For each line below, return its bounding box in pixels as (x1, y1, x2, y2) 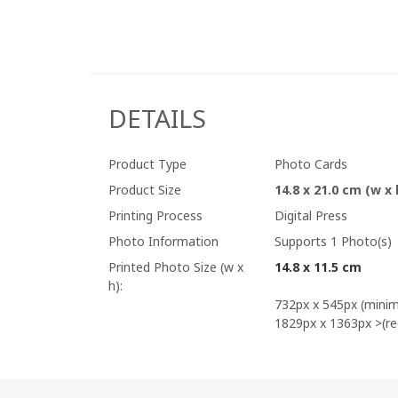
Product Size (108, 180, 181, 198)
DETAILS (108, 100, 206, 135)
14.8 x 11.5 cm (275, 258, 362, 275)
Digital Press (275, 206, 348, 224)
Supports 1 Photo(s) (275, 232, 393, 250)
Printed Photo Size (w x (108, 258, 243, 275)
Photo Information (108, 232, 219, 250)
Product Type (108, 155, 187, 172)
